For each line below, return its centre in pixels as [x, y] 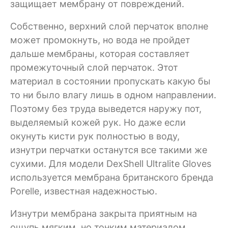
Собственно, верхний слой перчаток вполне [109, 26]
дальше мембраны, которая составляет [100, 54]
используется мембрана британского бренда [112, 178]
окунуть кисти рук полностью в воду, [95, 136]
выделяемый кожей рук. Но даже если [98, 123]
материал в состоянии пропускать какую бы [110, 81]
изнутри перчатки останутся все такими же [109, 150]
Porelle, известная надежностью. [84, 191]
